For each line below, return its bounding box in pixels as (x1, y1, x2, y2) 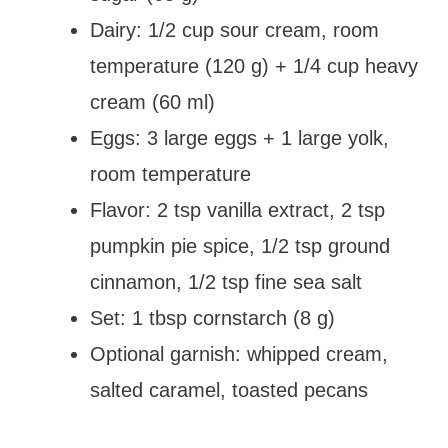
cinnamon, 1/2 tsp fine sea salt (90, 270, 362, 293)
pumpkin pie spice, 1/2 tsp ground (90, 234, 390, 257)
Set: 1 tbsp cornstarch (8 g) (90, 306, 335, 329)
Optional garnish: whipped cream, (90, 342, 388, 365)
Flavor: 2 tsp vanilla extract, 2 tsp (90, 198, 385, 221)
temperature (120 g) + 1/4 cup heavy (90, 54, 418, 77)
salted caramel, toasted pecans (90, 378, 368, 401)
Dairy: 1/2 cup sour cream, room (90, 18, 379, 41)
